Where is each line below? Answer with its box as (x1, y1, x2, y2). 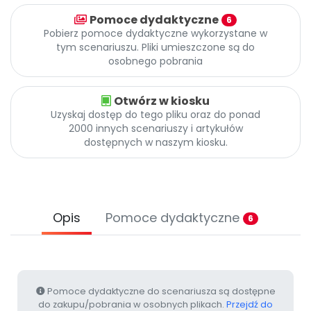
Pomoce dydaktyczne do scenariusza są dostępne (44, 285, 276, 298)
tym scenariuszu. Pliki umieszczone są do (56, 40, 255, 55)
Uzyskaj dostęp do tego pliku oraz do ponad (51, 108, 260, 122)
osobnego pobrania (108, 54, 203, 69)
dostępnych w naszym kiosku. (83, 135, 228, 150)
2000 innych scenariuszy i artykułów (68, 121, 243, 136)
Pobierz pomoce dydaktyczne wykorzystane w (44, 26, 267, 41)
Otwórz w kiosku (114, 93, 210, 110)
